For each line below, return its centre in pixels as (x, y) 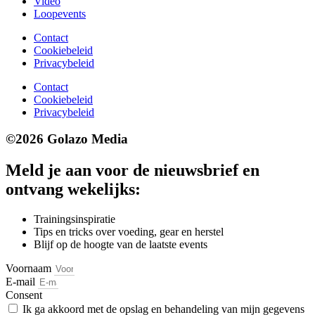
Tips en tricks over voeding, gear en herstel (129, 232)
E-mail (22, 282)
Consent (24, 295)
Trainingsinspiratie (75, 219)
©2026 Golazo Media (67, 139)
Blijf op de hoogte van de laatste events (121, 245)
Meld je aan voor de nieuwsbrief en (133, 171)
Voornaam (30, 269)
